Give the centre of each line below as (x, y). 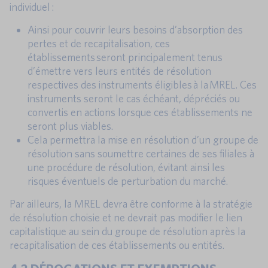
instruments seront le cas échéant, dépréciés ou (134, 98)
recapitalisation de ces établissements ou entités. (117, 245)
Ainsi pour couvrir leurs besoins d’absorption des (135, 29)
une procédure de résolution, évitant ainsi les (126, 167)
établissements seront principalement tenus (125, 57)
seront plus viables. (70, 126)
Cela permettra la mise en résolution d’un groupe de (143, 139)
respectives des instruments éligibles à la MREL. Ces (142, 84)
